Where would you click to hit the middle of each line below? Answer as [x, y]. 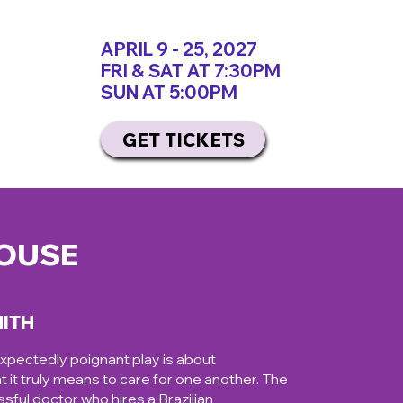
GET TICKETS [183, 139]
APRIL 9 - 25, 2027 [179, 49]
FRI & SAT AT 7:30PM [191, 71]
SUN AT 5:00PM [169, 92]
